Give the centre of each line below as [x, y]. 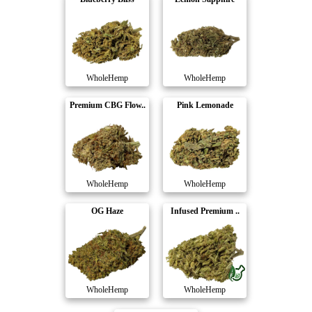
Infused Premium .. [205, 211]
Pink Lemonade [205, 105]
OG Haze [107, 211]
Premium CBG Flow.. [107, 105]
